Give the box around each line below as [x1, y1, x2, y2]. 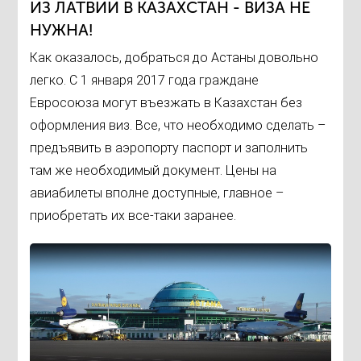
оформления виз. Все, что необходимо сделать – [30, 118, 326, 133]
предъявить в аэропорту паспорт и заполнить [30, 140, 309, 156]
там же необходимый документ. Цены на [30, 163, 277, 178]
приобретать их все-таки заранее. [30, 208, 237, 223]
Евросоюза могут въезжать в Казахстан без [30, 95, 303, 110]
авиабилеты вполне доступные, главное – [30, 185, 284, 201]
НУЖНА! [30, 20, 94, 39]
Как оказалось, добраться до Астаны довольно [30, 50, 319, 65]
